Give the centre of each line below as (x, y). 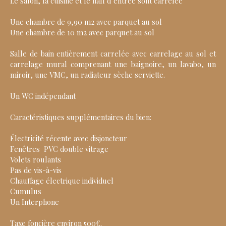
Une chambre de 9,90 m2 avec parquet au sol (86, 22)
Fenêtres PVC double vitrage (59, 149)
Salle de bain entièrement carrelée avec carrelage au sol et (113, 54)
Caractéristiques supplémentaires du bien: (81, 117)
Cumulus (26, 191)
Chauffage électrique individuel (62, 181)
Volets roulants (36, 160)
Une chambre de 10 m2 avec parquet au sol (82, 33)
